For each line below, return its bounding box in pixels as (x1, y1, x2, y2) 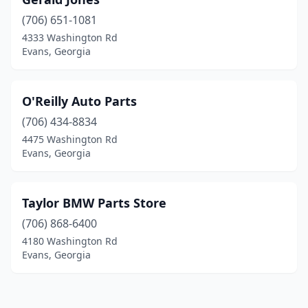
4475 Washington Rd (22, 133, 118, 146)
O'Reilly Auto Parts (22, 93, 137, 109)
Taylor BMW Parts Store (22, 195, 166, 211)
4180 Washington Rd (22, 234, 118, 247)
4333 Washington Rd (22, 31, 118, 44)
